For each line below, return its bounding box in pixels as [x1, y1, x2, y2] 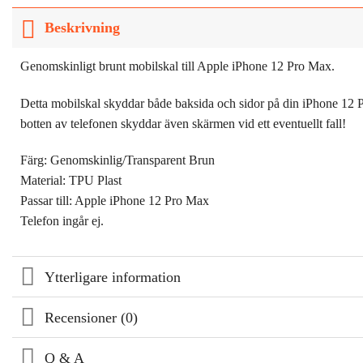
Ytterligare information [45, 268, 181, 285]
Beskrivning [45, 19, 121, 36]
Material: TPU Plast [20, 173, 122, 188]
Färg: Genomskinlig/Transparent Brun [20, 153, 215, 168]
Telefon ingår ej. [20, 214, 104, 228]
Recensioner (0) [45, 309, 139, 326]
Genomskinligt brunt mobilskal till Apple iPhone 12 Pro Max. [20, 58, 335, 73]
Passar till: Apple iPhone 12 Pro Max [20, 194, 209, 208]
